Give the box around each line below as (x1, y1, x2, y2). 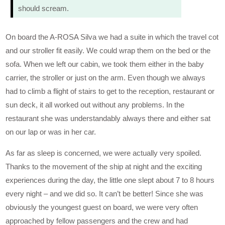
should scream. (18, 4, 69, 13)
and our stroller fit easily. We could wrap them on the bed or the (6, 46, 211, 55)
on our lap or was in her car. (6, 127, 96, 136)
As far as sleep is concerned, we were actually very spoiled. (6, 148, 202, 157)
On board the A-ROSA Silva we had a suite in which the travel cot (6, 32, 219, 41)
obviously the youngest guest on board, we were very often (6, 202, 198, 211)
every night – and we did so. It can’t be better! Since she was (6, 189, 204, 198)
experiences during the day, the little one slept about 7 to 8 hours (6, 175, 215, 184)
